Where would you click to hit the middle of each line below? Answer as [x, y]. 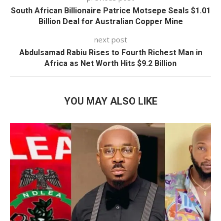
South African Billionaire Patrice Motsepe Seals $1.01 [110, 11]
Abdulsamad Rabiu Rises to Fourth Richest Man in [110, 53]
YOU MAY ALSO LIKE [110, 101]
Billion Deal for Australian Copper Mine [110, 22]
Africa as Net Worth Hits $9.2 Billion [110, 64]
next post [110, 40]
